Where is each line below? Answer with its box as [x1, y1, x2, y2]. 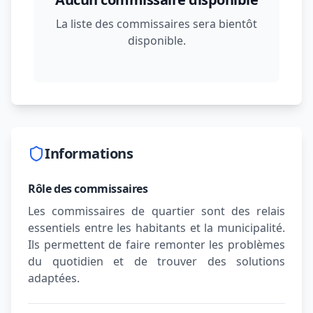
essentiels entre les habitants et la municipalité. [28, 220, 285, 235]
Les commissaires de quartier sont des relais [28, 203, 285, 219]
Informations [45, 144, 133, 163]
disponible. [127, 33, 186, 48]
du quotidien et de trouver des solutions [28, 254, 285, 269]
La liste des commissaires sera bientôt [56, 16, 257, 31]
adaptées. [28, 270, 80, 286]
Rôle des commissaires [28, 181, 148, 196]
